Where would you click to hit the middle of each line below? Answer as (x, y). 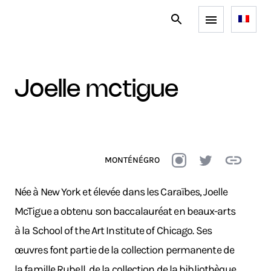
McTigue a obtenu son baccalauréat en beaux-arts (125, 211)
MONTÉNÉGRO (132, 160)
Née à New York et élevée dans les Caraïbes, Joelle (121, 192)
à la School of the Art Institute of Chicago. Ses (113, 230)
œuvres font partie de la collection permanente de (124, 250)
